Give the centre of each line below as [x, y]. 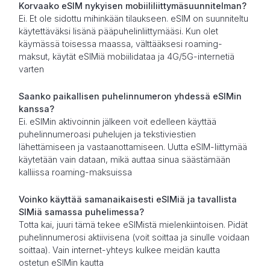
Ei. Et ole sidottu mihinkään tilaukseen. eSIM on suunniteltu [133, 18]
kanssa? [36, 108]
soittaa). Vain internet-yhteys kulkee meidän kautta [119, 250]
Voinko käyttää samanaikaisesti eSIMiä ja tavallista [127, 199]
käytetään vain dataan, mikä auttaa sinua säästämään [124, 159]
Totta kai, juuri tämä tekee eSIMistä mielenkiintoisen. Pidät [133, 224]
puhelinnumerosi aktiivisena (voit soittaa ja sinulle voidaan [134, 237]
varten [31, 69]
